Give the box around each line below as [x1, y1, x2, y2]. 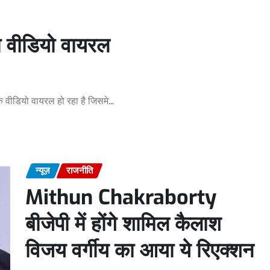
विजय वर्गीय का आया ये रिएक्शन [25, 236, 254, 264]
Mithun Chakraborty [25, 183, 216, 211]
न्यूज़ [36, 163, 50, 179]
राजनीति [66, 163, 93, 179]
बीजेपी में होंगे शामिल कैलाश [25, 210, 221, 237]
